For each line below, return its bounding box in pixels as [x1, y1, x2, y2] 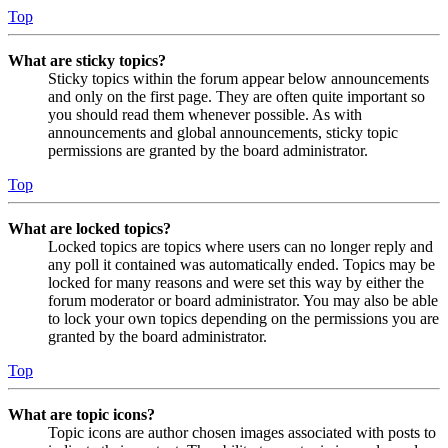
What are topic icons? [8, 406, 155, 424]
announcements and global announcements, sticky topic [48, 124, 398, 142]
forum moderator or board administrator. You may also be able [48, 292, 438, 310]
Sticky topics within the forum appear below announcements [48, 70, 429, 88]
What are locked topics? [8, 220, 171, 238]
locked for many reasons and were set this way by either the [48, 274, 424, 292]
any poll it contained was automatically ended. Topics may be [48, 256, 435, 274]
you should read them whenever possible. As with [48, 106, 362, 124]
